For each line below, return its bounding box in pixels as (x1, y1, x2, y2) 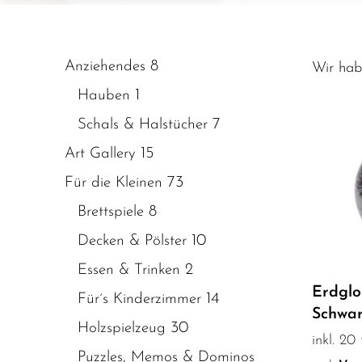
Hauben (78, 87, 130, 103)
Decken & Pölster (78, 233, 187, 249)
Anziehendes (65, 58, 145, 74)
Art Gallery (65, 145, 136, 162)
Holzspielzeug (78, 320, 166, 336)
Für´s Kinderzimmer (78, 291, 201, 307)
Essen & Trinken (78, 262, 180, 278)
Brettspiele (78, 204, 144, 220)
